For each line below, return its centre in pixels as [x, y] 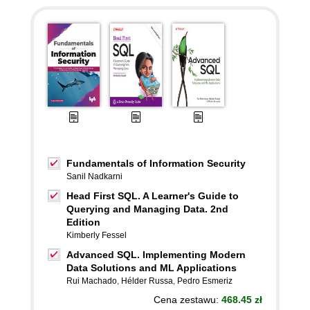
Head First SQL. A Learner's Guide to [153, 196]
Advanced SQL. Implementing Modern [156, 255]
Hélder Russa [147, 281]
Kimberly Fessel [97, 235]
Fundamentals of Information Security [156, 163]
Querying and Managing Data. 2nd [147, 209]
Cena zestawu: [188, 300]
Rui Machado [92, 281]
